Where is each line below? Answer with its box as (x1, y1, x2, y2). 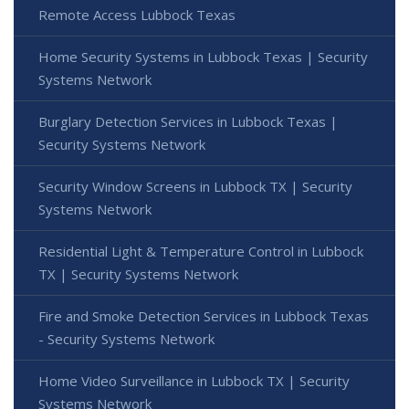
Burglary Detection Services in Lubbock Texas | (38, 111, 338, 131)
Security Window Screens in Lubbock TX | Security (38, 176, 352, 195)
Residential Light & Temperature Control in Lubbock (38, 241, 363, 260)
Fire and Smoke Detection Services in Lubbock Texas (38, 306, 369, 325)
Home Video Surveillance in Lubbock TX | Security (38, 371, 350, 390)
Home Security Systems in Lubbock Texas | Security (38, 47, 368, 66)
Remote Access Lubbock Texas (38, 5, 236, 24)
